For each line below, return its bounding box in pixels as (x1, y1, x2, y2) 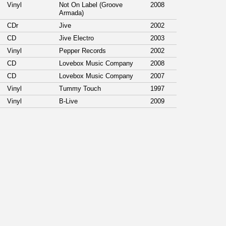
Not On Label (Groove (59, 1, 123, 9)
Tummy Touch (59, 85, 103, 93)
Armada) (59, 9, 86, 17)
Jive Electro (59, 34, 96, 42)
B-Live (59, 97, 80, 105)
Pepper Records (59, 47, 108, 55)
